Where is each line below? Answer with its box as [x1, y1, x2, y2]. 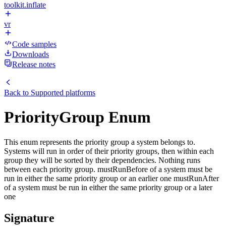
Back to [4, 88, 31, 97]
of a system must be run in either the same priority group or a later [4, 183, 212, 192]
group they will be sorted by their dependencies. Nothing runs [4, 155, 200, 164]
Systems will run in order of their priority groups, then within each [4, 146, 214, 155]
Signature [4, 211, 54, 224]
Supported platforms [31, 88, 95, 97]
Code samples [12, 40, 56, 48]
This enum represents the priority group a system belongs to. [4, 137, 195, 146]
